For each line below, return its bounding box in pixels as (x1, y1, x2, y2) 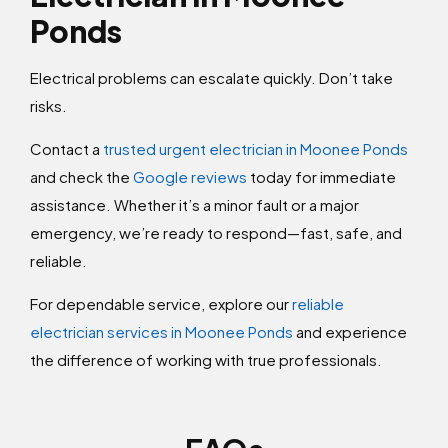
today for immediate (247, 167, 396, 187)
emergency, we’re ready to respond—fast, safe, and (30, 223, 402, 243)
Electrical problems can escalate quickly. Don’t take (30, 68, 393, 88)
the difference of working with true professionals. (30, 350, 382, 370)
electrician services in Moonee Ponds (30, 322, 293, 342)
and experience (293, 322, 407, 342)
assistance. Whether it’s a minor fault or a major (30, 195, 359, 215)
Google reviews (133, 167, 247, 187)
